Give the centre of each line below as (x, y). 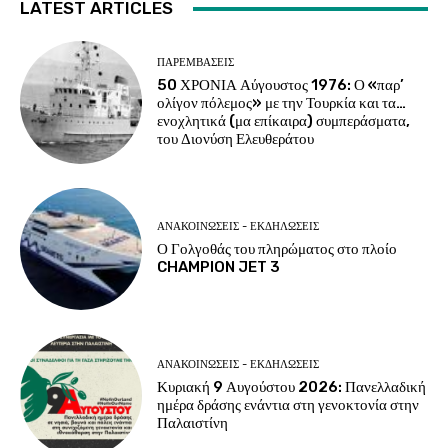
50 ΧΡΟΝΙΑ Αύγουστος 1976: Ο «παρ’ (281, 85)
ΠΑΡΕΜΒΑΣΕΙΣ (196, 63)
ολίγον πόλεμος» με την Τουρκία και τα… (282, 103)
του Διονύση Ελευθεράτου (236, 139)
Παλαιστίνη (194, 422)
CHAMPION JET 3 (219, 267)
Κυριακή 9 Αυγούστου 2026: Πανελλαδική (292, 386)
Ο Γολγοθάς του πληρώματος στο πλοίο (277, 249)
